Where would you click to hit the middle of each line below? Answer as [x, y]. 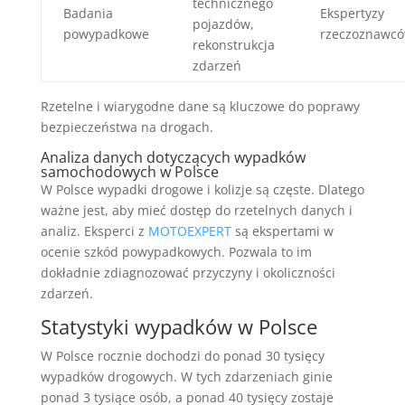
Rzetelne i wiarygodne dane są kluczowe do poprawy [200, 106]
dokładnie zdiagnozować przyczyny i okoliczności [188, 272]
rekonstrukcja [233, 44]
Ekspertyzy [352, 13]
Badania [88, 13]
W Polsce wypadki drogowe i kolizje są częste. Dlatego [202, 189]
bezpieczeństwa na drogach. [127, 127]
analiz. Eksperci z [94, 231]
